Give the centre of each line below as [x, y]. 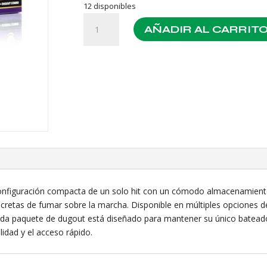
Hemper [99, 19]
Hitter [94, 46]
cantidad [100, 74]
